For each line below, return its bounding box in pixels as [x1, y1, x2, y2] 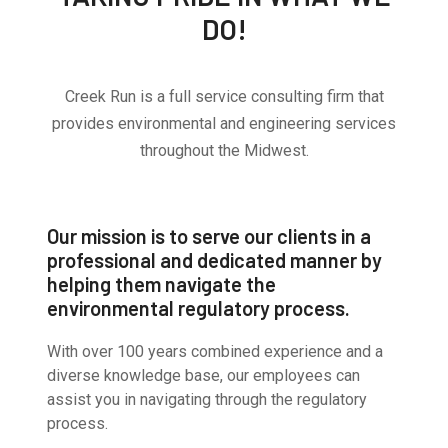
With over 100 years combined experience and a [47, 342, 384, 361]
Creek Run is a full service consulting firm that [64, 87, 384, 106]
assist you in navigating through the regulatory [47, 390, 368, 409]
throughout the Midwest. [139, 141, 309, 160]
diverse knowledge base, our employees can [47, 366, 361, 385]
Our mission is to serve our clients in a [47, 224, 372, 248]
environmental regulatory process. [47, 296, 351, 320]
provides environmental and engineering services [52, 114, 396, 133]
